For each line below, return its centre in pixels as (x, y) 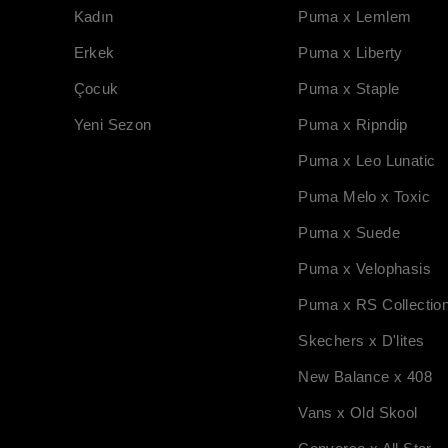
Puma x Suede (349, 232)
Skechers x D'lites (361, 340)
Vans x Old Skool (358, 412)
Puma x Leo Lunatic (367, 160)
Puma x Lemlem (355, 16)
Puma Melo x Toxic (364, 196)
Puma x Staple (349, 88)
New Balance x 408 (365, 376)
